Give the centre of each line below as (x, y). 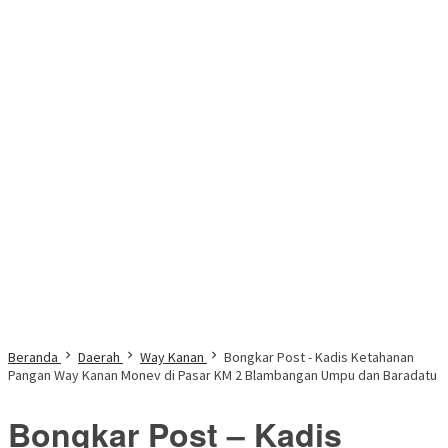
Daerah (99, 357)
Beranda (33, 357)
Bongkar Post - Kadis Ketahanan (319, 357)
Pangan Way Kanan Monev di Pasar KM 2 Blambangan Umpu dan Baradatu (222, 375)
